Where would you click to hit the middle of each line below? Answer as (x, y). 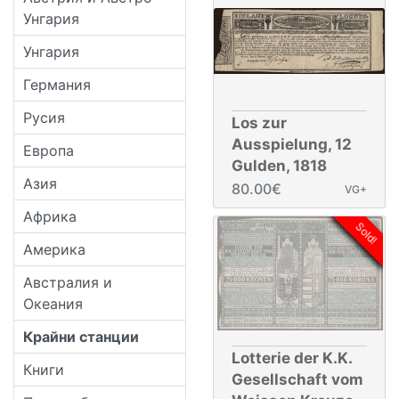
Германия (57, 84)
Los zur (259, 123)
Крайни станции (81, 336)
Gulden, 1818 (279, 166)
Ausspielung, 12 (292, 145)
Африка (50, 216)
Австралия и (68, 282)
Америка (54, 249)
